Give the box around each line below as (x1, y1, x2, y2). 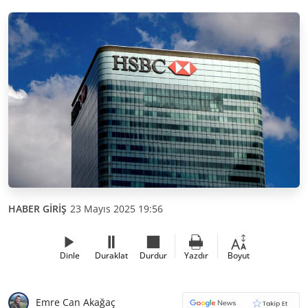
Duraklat (95, 249, 128, 261)
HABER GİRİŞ (8, 201, 67, 215)
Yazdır (184, 249, 208, 261)
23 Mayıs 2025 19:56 (70, 201, 163, 215)
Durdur (140, 249, 167, 261)
